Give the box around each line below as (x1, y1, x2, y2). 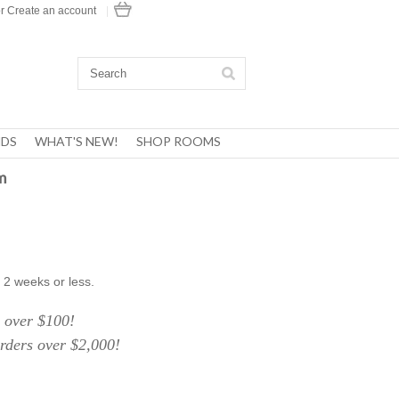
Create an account (7, 4, 96, 17)
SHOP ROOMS (135, 134, 221, 149)
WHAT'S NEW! (34, 134, 118, 149)
